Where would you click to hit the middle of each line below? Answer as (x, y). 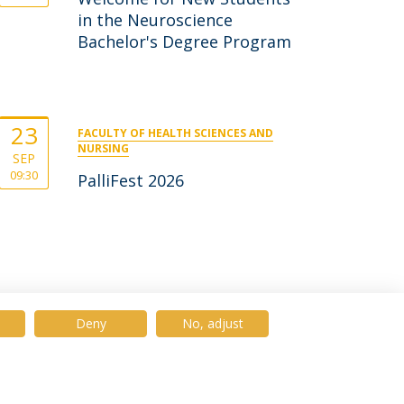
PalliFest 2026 (130, 180)
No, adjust (212, 323)
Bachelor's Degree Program (184, 41)
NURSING (103, 148)
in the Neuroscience (155, 20)
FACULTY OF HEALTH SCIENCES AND (175, 133)
